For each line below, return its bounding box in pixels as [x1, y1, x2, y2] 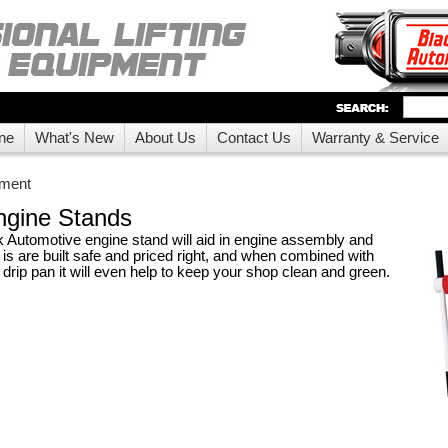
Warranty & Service [312, 130, 439, 146]
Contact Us [217, 130, 291, 146]
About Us [135, 130, 196, 146]
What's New [35, 130, 114, 146]
